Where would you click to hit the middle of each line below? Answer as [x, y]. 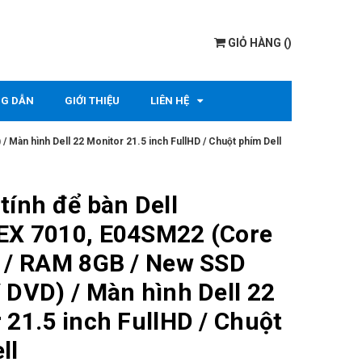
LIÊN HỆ [170, 101]
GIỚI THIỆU [92, 101]
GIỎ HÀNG [255, 43]
